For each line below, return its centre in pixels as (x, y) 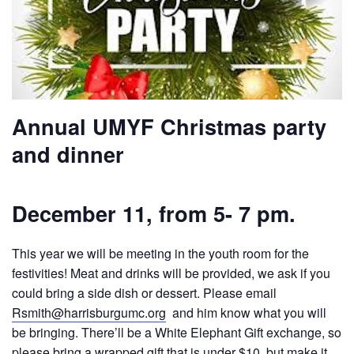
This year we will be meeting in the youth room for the (160, 253)
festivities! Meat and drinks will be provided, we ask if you (171, 273)
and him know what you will (246, 312)
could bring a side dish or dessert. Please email (144, 292)
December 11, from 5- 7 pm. (154, 213)
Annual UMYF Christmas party (169, 126)
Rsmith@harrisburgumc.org (89, 312)
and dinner (68, 154)
